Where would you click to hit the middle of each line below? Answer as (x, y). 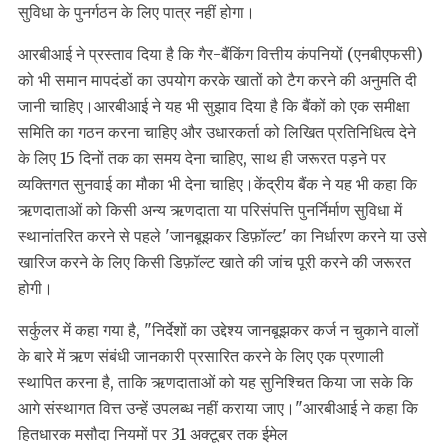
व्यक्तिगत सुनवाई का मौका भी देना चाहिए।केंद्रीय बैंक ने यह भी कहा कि (217, 184)
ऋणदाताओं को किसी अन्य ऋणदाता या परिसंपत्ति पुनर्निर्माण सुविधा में (210, 210)
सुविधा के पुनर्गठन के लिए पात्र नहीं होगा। (136, 12)
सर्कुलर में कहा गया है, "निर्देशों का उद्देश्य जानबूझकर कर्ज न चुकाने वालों (218, 330)
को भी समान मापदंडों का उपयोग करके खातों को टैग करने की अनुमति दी (217, 80)
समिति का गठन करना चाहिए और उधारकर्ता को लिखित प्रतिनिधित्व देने (217, 132)
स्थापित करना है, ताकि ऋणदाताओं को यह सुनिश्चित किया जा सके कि (215, 382)
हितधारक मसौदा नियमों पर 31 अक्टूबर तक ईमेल (153, 434)
